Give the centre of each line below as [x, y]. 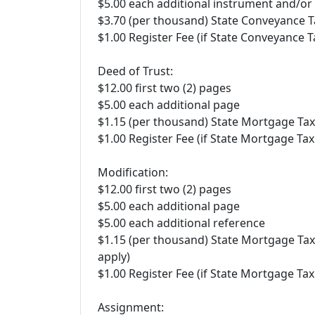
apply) [114, 257]
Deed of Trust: [135, 71]
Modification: [133, 172]
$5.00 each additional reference [181, 223]
